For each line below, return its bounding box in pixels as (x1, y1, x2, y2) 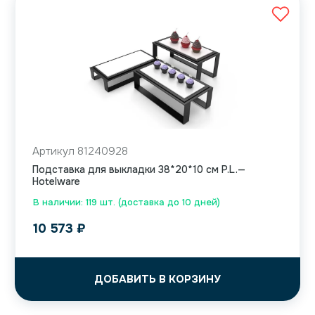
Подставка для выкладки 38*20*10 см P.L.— (32, 163, 245, 176)
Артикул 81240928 (32, 144, 128, 159)
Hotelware (32, 175, 80, 188)
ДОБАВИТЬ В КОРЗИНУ (94, 272, 221, 287)
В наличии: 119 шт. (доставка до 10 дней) (33, 196, 220, 209)
